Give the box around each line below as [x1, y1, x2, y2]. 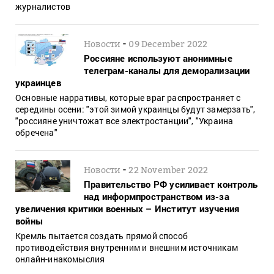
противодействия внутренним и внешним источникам [15, 241, 238, 253]
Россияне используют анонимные [84, 51, 232, 64]
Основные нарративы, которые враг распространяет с [15, 91, 241, 103]
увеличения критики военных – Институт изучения [15, 202, 240, 215]
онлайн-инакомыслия [15, 253, 105, 265]
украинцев [15, 76, 61, 89]
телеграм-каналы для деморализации [84, 64, 250, 76]
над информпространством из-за [84, 190, 229, 202]
